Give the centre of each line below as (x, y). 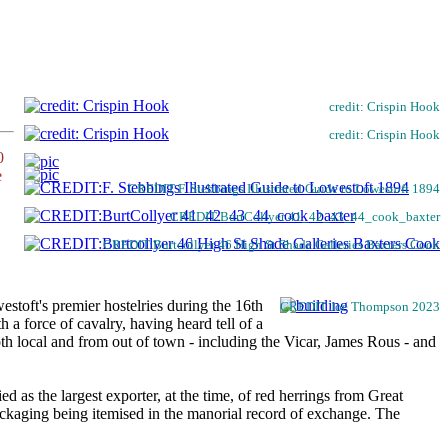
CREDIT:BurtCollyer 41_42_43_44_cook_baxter (305, 216)
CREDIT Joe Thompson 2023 (360, 306)
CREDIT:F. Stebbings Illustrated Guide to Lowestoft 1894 (284, 188)
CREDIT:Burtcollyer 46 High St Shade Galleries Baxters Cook (271, 244)
